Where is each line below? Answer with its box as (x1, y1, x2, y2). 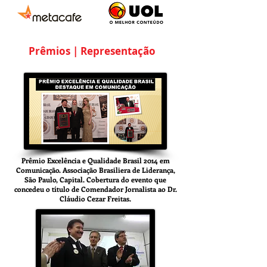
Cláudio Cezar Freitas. (60, 194, 131, 203)
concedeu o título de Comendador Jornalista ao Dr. (14, 184, 177, 194)
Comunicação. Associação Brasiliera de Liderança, (15, 165, 175, 175)
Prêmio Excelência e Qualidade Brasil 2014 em (21, 156, 170, 165)
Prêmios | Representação (29, 44, 156, 58)
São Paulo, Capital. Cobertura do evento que (24, 175, 166, 184)
